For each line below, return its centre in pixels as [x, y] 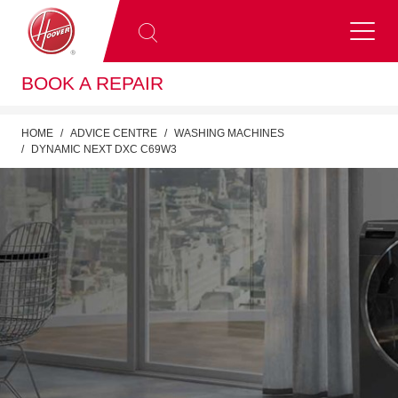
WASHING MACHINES [229, 133]
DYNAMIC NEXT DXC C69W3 [104, 149]
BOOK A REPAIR [92, 84]
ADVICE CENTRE [114, 133]
